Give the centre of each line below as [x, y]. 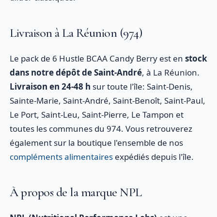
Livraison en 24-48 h [50, 86]
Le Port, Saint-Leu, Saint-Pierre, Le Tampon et [97, 115]
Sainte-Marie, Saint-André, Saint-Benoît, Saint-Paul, [108, 101]
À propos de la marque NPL [76, 192]
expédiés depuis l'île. [153, 157]
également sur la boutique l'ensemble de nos [96, 143]
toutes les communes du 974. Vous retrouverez [101, 129]
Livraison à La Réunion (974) [76, 33]
